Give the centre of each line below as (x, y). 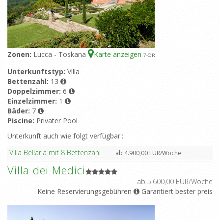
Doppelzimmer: (35, 91)
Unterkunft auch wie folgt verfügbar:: (65, 136)
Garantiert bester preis (176, 192)
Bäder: (20, 111)
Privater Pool (57, 121)
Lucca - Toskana (61, 55)
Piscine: (22, 121)
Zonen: (20, 55)
